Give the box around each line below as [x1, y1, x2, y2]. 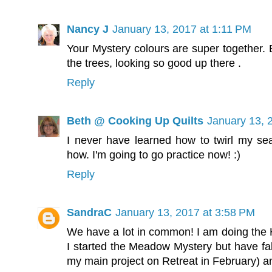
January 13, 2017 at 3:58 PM [115, 206, 255, 219]
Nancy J [67, 23, 109, 36]
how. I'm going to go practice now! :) [67, 149, 240, 161]
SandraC [67, 206, 112, 219]
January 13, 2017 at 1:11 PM [112, 23, 251, 36]
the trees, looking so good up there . [67, 57, 241, 70]
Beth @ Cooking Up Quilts [67, 115, 203, 127]
